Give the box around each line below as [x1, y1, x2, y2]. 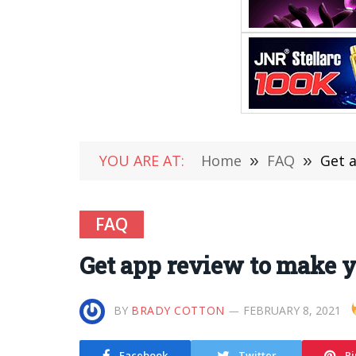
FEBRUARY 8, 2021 [242, 303, 341, 318]
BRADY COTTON [131, 303, 225, 318]
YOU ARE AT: [99, 151, 184, 170]
